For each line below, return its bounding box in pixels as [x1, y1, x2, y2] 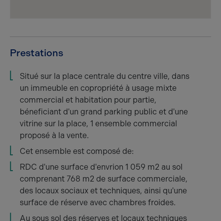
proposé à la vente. [20, 131, 89, 140]
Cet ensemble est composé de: [20, 147, 134, 156]
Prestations [10, 47, 63, 59]
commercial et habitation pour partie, [20, 95, 156, 105]
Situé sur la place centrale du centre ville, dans [20, 72, 189, 81]
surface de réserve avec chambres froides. [20, 198, 176, 207]
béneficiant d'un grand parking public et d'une [20, 107, 188, 116]
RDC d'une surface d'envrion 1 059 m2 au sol [20, 162, 183, 172]
